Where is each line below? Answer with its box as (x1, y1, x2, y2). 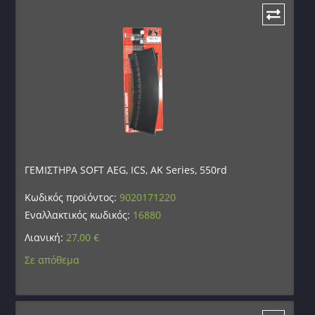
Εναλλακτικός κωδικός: (25, 207, 134, 221)
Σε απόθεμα (25, 252, 80, 266)
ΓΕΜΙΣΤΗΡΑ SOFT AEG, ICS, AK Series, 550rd (25, 162, 228, 176)
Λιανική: (25, 230, 67, 244)
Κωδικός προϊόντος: (25, 190, 120, 204)
